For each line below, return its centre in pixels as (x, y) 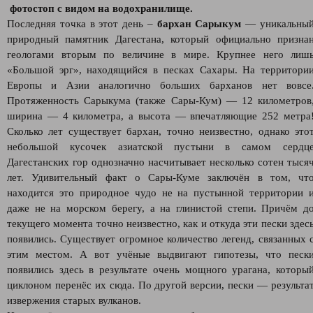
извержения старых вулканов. (74, 300)
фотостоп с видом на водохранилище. (101, 8)
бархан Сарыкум (199, 24)
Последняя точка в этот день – (82, 24)
